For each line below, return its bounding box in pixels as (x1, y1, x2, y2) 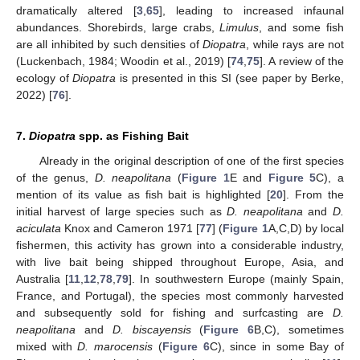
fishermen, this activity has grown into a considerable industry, (16, 239, 344, 252)
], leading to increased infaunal (159, 4, 344, 18)
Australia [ (16, 272, 69, 286)
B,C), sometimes (254, 323, 345, 337)
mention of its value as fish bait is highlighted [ (16, 188, 271, 202)
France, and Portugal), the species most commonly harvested (16, 289, 344, 303)
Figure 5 (268, 171, 317, 185)
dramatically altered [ (16, 4, 137, 18)
